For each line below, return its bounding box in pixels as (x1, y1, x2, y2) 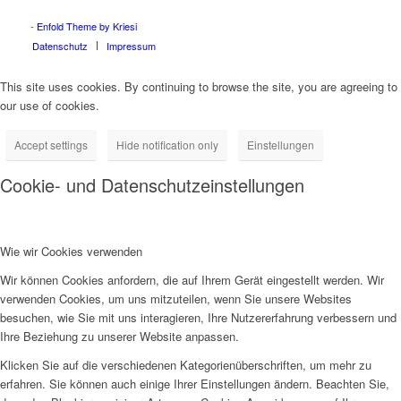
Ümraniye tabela (31, 6, 82, 17)
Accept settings (14, 137, 88, 153)
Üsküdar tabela (88, 6, 134, 17)
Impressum (106, 38, 156, 54)
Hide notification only (116, 137, 218, 153)
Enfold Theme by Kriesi (36, 19, 137, 34)
